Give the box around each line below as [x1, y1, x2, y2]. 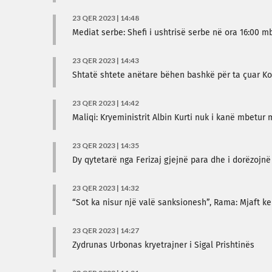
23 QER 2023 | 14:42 [72, 98, 139, 107]
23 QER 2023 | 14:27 [72, 226, 139, 235]
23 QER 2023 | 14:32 [72, 183, 139, 192]
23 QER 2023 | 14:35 [72, 141, 139, 150]
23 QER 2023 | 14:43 [72, 56, 139, 65]
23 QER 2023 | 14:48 [72, 13, 139, 22]
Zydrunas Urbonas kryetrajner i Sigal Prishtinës [72, 241, 254, 250]
